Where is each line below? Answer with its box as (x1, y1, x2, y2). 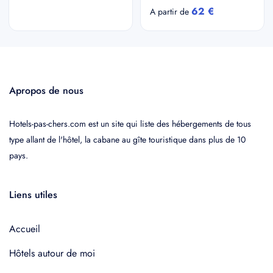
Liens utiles (9, 188, 57, 202)
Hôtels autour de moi (9, 246, 95, 260)
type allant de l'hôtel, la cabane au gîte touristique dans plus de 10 (9, 133, 246, 146)
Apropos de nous (9, 83, 83, 97)
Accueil (9, 222, 40, 236)
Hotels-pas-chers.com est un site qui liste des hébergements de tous (9, 118, 251, 130)
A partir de (150, 5, 191, 18)
